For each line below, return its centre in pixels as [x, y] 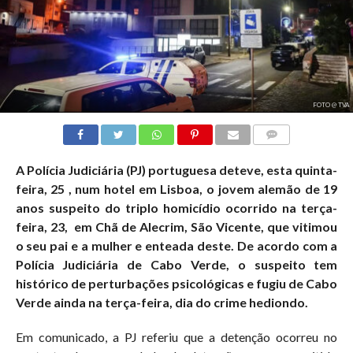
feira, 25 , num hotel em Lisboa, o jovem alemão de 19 [176, 188]
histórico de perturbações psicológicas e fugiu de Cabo [176, 283]
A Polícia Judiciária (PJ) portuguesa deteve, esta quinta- [176, 169]
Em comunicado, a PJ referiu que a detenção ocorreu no [176, 336]
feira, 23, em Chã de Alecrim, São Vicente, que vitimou [176, 226]
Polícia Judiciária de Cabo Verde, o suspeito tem [176, 264]
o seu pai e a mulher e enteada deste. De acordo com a [176, 245]
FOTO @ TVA [331, 104]
